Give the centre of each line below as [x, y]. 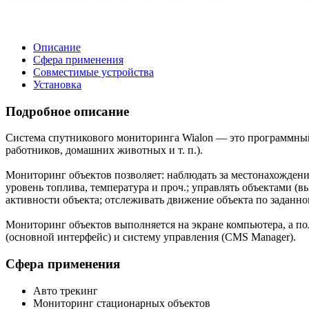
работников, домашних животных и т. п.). [106, 150]
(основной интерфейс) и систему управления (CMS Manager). [151, 237]
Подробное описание [67, 111]
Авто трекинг [67, 290]
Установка [57, 84]
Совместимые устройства [93, 72]
